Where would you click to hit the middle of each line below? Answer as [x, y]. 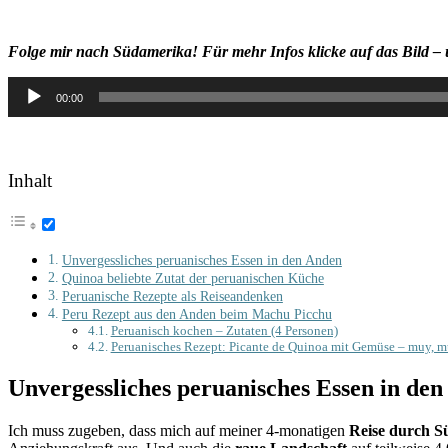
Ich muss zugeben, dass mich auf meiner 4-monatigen [178, 430]
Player [27, 102]
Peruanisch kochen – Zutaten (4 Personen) [224, 331]
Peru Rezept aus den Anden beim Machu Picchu [196, 314]
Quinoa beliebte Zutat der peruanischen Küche [192, 278]
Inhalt [30, 180]
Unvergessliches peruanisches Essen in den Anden [201, 260]
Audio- [29, 84]
